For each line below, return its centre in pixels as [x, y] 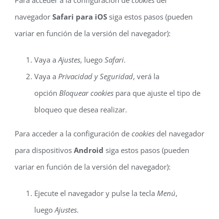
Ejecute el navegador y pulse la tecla [96, 193]
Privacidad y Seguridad [96, 76]
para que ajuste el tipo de [157, 93]
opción [47, 93]
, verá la [146, 76]
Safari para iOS [80, 17]
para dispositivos [44, 150]
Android [89, 150]
